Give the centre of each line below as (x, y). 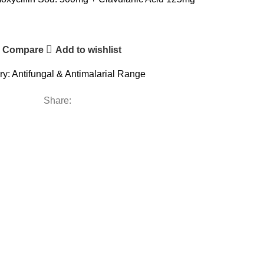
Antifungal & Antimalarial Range (78, 74)
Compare (23, 49)
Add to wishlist (89, 49)
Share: (57, 100)
